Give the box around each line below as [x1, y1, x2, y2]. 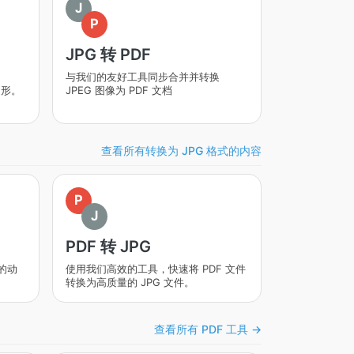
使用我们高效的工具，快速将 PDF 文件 [65, 262, 246, 275]
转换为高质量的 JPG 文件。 [65, 276, 194, 288]
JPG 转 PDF [65, 45, 151, 64]
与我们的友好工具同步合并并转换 [65, 70, 220, 83]
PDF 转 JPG [65, 237, 151, 256]
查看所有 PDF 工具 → [154, 322, 262, 336]
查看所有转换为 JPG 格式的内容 [101, 143, 262, 157]
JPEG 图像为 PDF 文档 [65, 84, 172, 96]
